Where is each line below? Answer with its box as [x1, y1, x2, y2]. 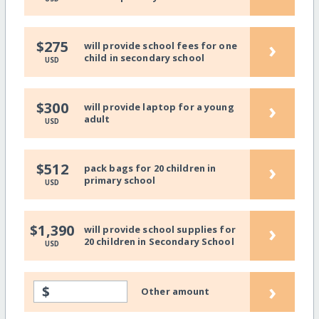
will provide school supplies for [83, 222, 236, 236]
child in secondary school [83, 51, 204, 64]
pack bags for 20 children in [83, 161, 216, 174]
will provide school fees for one [83, 38, 237, 52]
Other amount [141, 285, 210, 298]
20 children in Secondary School [83, 234, 234, 248]
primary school [83, 173, 156, 187]
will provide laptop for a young [83, 100, 234, 113]
